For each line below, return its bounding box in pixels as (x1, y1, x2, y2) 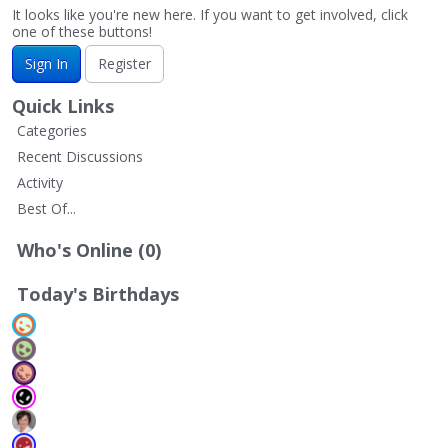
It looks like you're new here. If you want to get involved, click (12, 5, 408, 24)
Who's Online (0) (17, 238, 161, 262)
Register (98, 54, 151, 73)
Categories (17, 121, 87, 140)
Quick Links (12, 94, 114, 118)
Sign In (25, 54, 68, 73)
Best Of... (17, 199, 76, 218)
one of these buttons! (12, 22, 152, 41)
